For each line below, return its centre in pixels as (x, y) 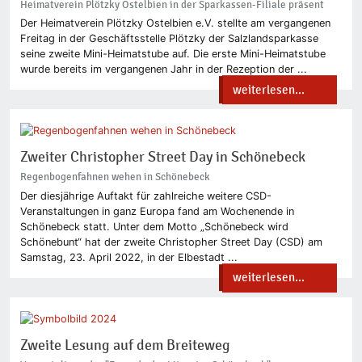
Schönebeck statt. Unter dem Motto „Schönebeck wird (154, 226)
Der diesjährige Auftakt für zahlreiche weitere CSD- (145, 196)
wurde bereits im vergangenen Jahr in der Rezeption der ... (163, 69)
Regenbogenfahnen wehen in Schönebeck (115, 177)
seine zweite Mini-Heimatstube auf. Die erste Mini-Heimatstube (173, 54)
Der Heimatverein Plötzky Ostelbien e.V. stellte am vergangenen (175, 23)
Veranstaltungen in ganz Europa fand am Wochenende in (157, 211)
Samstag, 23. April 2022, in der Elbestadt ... (128, 257)
